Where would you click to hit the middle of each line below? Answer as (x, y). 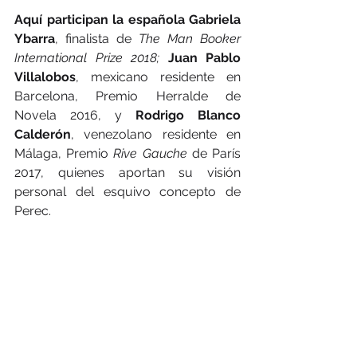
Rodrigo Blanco (188, 116)
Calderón (43, 135)
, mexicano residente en (158, 77)
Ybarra (35, 39)
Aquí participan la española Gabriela (127, 20)
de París (214, 154)
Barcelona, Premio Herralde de (127, 96)
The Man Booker (190, 39)
